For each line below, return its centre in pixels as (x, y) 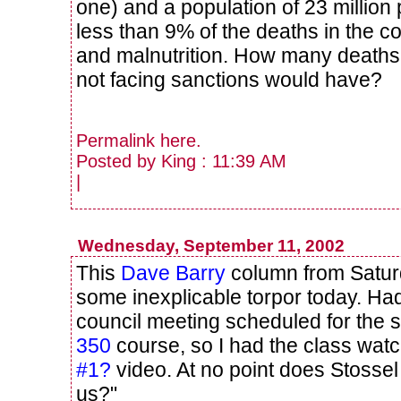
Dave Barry (173, 273)
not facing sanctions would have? (229, 79)
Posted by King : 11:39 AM (181, 162)
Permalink (118, 141)
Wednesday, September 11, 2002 (211, 246)
